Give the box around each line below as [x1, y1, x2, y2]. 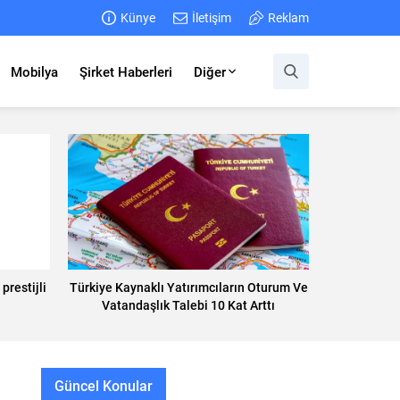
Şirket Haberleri [79, 62, 172, 80]
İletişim [192, 9, 231, 26]
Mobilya [11, 62, 58, 80]
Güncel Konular [54, 375, 153, 395]
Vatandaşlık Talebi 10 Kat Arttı [102, 296, 275, 313]
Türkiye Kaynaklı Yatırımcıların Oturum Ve [69, 278, 308, 296]
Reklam [268, 9, 309, 26]
